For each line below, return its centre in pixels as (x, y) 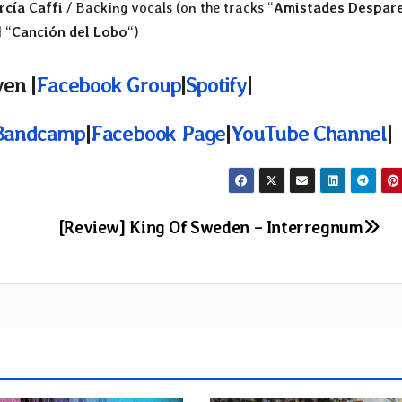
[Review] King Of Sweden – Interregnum (210, 227)
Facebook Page (158, 133)
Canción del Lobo (69, 32)
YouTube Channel (309, 133)
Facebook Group (109, 85)
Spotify (216, 85)
